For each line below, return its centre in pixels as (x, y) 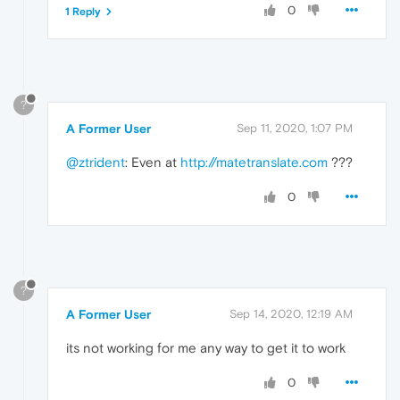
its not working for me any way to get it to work (206, 347)
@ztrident (96, 162)
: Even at (153, 162)
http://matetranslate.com (254, 162)
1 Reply (83, 12)
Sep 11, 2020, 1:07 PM (295, 128)
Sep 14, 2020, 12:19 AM (291, 313)
